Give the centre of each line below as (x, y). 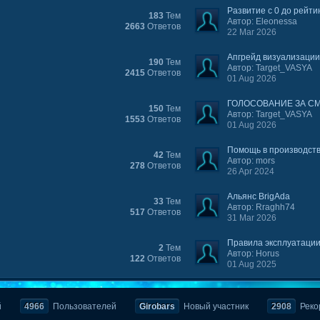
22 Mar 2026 (252, 32)
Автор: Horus (254, 254)
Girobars (157, 306)
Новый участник (215, 306)
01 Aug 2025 (252, 264)
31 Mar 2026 (252, 218)
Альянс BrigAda (259, 196)
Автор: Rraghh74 (261, 207)
